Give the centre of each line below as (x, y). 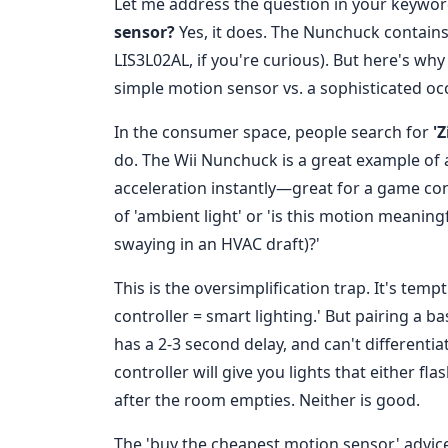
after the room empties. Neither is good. (267, 400)
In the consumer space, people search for (273, 132)
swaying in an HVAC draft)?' (217, 244)
